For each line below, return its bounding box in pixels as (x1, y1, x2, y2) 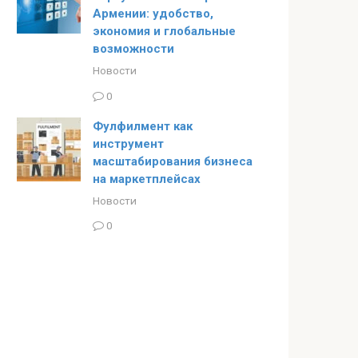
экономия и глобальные (93, 23, 236, 38)
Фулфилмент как (93, 118, 193, 133)
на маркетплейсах (93, 171, 201, 186)
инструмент (93, 136, 164, 151)
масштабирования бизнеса (93, 153, 253, 169)
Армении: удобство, (93, 6, 213, 21)
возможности (93, 41, 174, 56)
